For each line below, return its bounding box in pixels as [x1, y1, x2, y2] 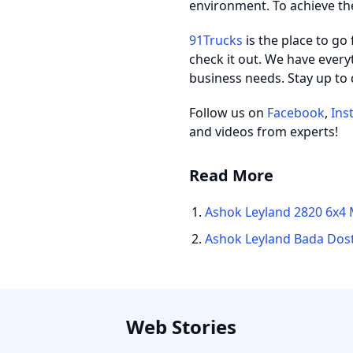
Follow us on [189, 104, 267, 121]
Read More [189, 165, 273, 186]
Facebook [267, 104, 325, 121]
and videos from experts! [189, 123, 338, 140]
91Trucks [189, 32, 243, 49]
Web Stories [126, 314, 236, 340]
